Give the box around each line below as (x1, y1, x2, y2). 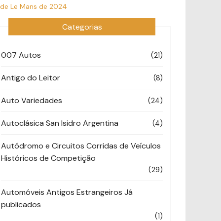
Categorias (62, 21, 102, 32)
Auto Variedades (1, 95, 62, 106)
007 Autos (1, 49, 41, 60)
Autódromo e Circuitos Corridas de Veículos (1, 140, 161, 151)
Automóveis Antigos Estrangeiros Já (1, 186, 133, 197)
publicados (1, 199, 41, 210)
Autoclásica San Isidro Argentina (1, 117, 118, 128)
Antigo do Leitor (1, 72, 60, 83)
